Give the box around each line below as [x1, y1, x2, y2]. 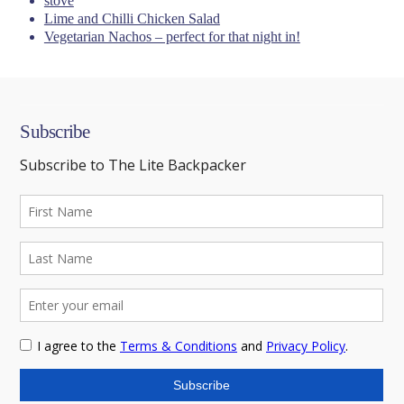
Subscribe [20, 121, 90, 142]
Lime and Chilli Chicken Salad [43, 10, 220, 26]
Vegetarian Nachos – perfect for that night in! [43, 28, 300, 44]
